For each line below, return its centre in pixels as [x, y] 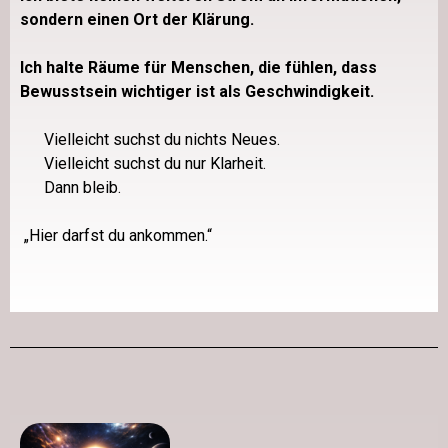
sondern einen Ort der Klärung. [137, 19]
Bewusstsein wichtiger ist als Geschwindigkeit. [197, 91]
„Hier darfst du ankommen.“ [118, 235]
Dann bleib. [82, 187]
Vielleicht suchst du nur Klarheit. [155, 163]
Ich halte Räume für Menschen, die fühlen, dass [198, 67]
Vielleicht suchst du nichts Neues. [162, 139]
